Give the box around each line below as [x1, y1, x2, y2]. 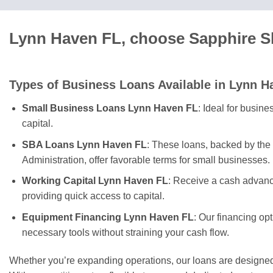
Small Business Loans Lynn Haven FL [21, 103, 198, 114]
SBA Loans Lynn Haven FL [21, 139, 147, 150]
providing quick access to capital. [21, 191, 165, 202]
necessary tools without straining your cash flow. [21, 227, 229, 238]
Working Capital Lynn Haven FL [21, 175, 168, 186]
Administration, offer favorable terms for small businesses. [21, 154, 270, 165]
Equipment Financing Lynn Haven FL [21, 211, 194, 222]
